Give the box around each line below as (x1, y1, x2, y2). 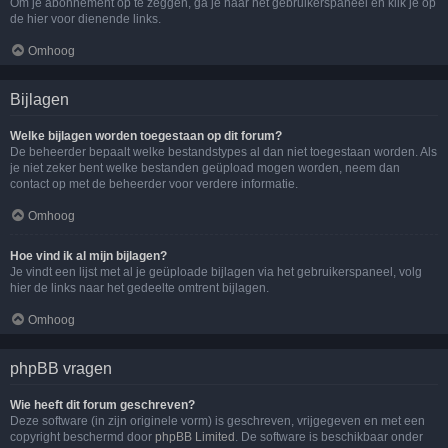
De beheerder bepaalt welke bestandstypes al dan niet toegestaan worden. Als (10, 145, 437, 159)
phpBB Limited (155, 430, 235, 444)
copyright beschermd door (10, 430, 155, 444)
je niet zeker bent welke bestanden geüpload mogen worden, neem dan (10, 161, 400, 175)
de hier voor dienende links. (10, 12, 161, 26)
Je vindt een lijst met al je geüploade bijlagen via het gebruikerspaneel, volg (10, 265, 422, 279)
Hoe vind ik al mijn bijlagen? (10, 249, 167, 263)
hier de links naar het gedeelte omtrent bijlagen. (10, 281, 269, 295)
